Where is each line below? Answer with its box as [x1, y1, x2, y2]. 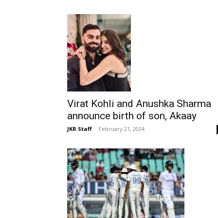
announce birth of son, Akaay [67, 110, 197, 122]
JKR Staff [67, 125, 92, 133]
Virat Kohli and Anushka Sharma [67, 98, 211, 110]
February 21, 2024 [99, 125, 145, 133]
